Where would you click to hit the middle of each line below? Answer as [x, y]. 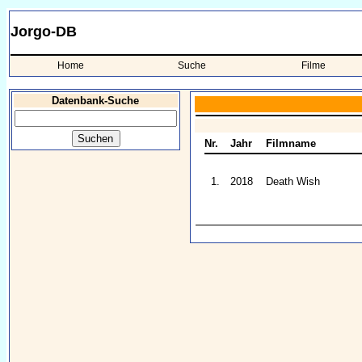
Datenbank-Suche [96, 101]
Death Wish [293, 181]
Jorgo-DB [44, 32]
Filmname [291, 143]
